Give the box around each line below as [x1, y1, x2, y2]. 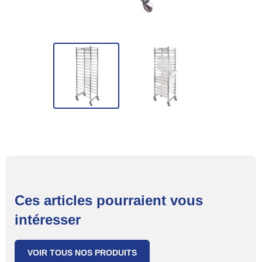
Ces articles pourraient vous [15, 192, 203, 209]
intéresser [15, 212, 81, 228]
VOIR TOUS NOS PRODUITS [27, 248, 137, 258]
